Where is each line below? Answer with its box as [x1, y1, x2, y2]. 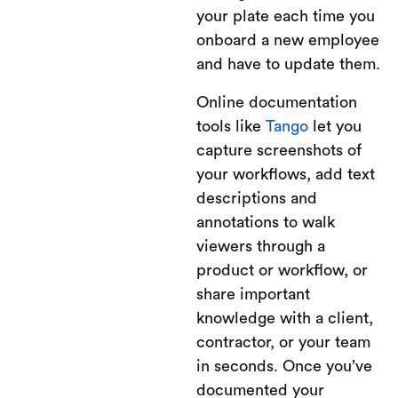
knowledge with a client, [196, 310, 373, 326]
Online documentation [196, 94, 357, 110]
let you [308, 118, 362, 134]
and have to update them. [196, 56, 380, 72]
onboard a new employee [196, 32, 379, 48]
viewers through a [196, 238, 325, 254]
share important [196, 286, 310, 302]
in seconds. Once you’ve [196, 358, 372, 374]
